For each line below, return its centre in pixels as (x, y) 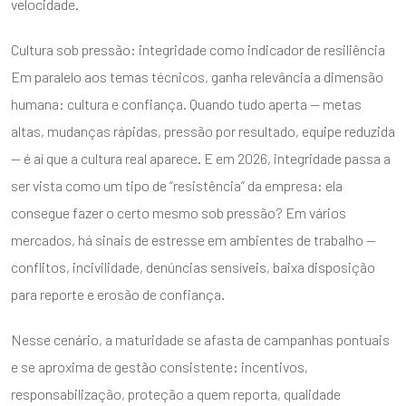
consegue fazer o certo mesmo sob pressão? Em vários (179, 212)
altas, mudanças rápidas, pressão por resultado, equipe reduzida (203, 130)
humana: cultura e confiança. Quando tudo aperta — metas (186, 103)
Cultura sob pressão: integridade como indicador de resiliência (198, 49)
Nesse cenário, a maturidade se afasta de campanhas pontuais (200, 339)
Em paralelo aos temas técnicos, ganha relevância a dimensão (197, 76)
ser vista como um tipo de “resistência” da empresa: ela (177, 185)
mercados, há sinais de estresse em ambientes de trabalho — (193, 239)
